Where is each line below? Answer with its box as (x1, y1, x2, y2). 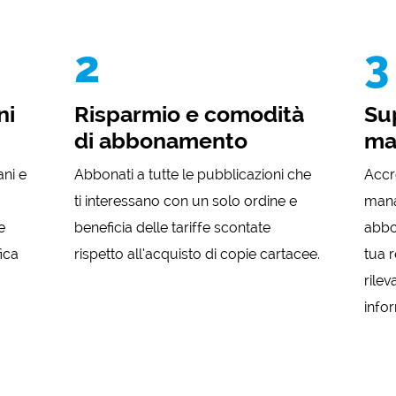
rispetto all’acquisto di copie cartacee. (74, 245, 321, 263)
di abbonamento (74, 127, 248, 154)
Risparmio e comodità (74, 101, 305, 127)
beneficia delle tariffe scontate (74, 218, 271, 236)
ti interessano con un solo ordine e (74, 192, 298, 209)
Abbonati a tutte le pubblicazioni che (74, 165, 312, 183)
